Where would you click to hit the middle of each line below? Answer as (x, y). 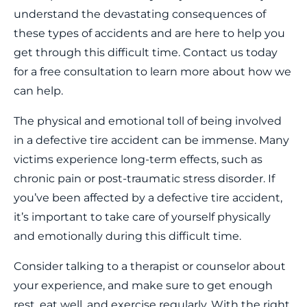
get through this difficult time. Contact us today (146, 52)
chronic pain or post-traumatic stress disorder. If (144, 179)
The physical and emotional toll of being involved (148, 121)
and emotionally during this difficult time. (127, 236)
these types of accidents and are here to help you (149, 33)
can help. (38, 91)
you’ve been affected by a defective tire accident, (148, 198)
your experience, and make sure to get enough (143, 285)
